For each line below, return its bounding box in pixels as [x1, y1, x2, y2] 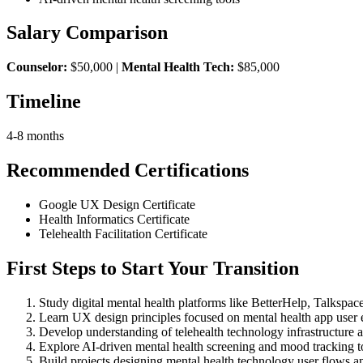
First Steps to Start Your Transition [6, 257, 299, 279]
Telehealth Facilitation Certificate [39, 226, 207, 241]
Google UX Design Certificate [39, 197, 195, 211]
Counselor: [6, 60, 67, 75]
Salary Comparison [6, 22, 168, 44]
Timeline [6, 91, 81, 113]
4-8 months [6, 129, 64, 143]
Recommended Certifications [6, 160, 249, 181]
